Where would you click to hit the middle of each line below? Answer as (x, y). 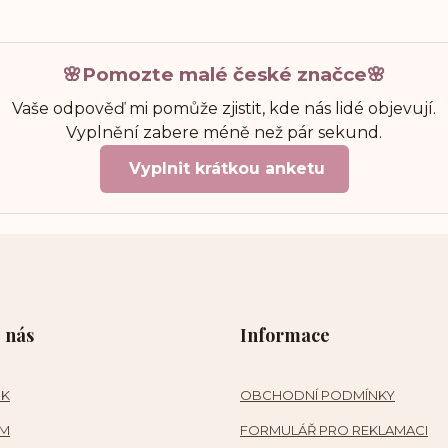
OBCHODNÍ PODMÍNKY (317, 395)
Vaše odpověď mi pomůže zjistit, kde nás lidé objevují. (224, 108)
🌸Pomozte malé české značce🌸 (224, 74)
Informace (285, 335)
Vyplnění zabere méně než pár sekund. (224, 132)
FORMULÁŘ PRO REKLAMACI (334, 430)
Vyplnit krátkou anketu (224, 168)
